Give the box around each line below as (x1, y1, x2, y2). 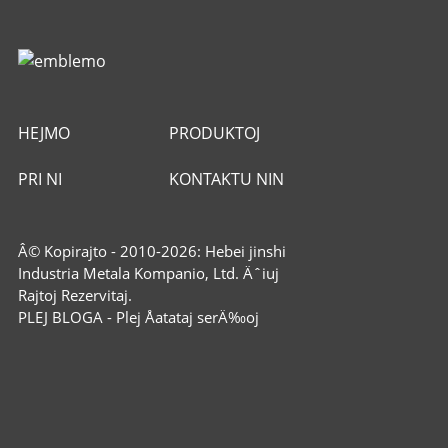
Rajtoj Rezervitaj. (17, 284, 132, 305)
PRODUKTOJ (169, 121, 261, 144)
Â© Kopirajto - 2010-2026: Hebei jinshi (17, 240, 286, 261)
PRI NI (17, 167, 62, 190)
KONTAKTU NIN (169, 167, 285, 190)
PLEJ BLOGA (17, 306, 103, 327)
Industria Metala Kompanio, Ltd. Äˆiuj (17, 262, 279, 283)
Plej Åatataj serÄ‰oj (115, 306, 259, 327)
